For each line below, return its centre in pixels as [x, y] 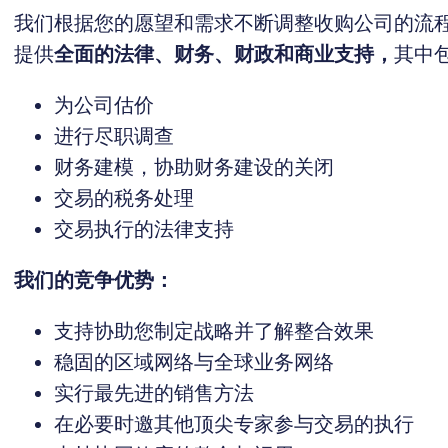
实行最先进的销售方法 [154, 393]
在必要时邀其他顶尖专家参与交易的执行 [234, 424]
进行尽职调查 [114, 136]
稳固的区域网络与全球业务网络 [194, 362]
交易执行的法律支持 [144, 229]
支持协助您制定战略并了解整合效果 [214, 331]
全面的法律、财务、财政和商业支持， [224, 54]
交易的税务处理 [124, 198]
